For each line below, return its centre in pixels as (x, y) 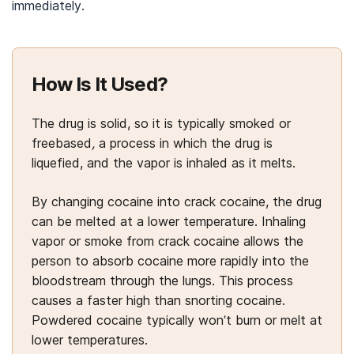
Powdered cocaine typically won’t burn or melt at (177, 320)
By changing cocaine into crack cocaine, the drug (177, 201)
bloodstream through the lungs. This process (162, 281)
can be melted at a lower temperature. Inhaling (169, 221)
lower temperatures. (90, 340)
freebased (62, 143)
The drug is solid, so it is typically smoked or (161, 123)
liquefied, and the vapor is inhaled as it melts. (164, 163)
